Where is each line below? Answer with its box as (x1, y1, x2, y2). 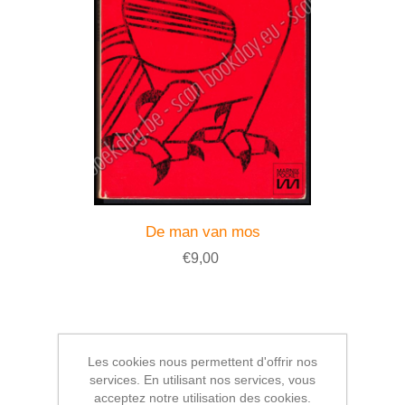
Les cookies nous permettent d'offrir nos (88, 354, 317, 369)
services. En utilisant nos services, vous (89, 372, 316, 387)
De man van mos (145, 222, 260, 240)
